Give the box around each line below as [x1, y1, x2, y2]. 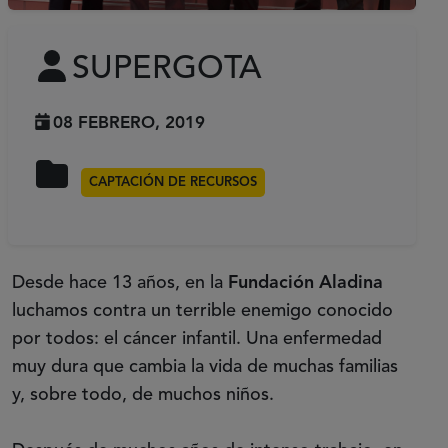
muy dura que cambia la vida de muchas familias [12, 357, 398, 376]
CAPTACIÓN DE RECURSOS [89, 175, 257, 189]
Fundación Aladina [228, 273, 383, 292]
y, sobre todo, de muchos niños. [12, 385, 279, 404]
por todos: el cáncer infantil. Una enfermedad [12, 329, 382, 348]
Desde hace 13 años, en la [12, 273, 228, 292]
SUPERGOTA [72, 53, 262, 86]
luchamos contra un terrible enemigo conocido [12, 301, 393, 320]
